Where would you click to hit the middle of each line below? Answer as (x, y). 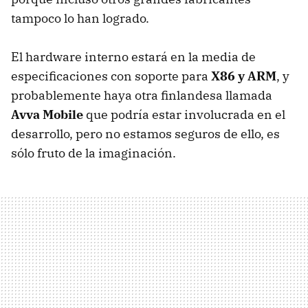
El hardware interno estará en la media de (133, 57)
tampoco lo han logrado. (80, 19)
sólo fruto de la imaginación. (93, 153)
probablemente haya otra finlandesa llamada (142, 96)
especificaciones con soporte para (111, 76)
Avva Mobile (47, 115)
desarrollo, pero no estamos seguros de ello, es (145, 134)
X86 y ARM (244, 76)
